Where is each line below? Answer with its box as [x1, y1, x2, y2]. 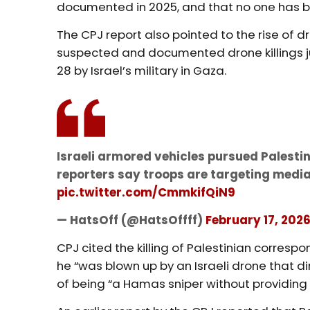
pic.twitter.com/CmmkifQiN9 [57, 183, 236, 201]
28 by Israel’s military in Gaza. [57, 62, 227, 79]
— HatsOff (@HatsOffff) [57, 211, 206, 228]
